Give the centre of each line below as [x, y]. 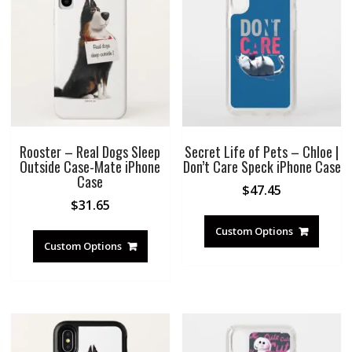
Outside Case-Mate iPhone [90, 167]
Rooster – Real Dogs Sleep [90, 152]
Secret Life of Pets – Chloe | [262, 152]
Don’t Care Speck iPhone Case [262, 167]
